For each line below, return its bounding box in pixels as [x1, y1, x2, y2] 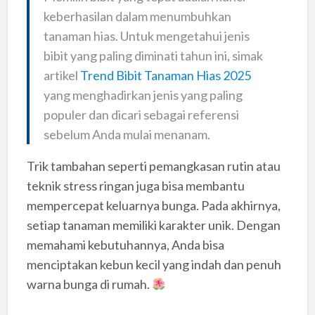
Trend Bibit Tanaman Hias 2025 [79, 67, 251, 84]
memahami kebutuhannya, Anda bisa [26, 237, 224, 253]
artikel [43, 67, 80, 84]
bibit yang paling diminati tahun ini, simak [43, 48, 263, 64]
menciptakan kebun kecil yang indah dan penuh [26, 257, 281, 273]
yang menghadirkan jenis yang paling [43, 87, 243, 103]
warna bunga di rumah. [26, 276, 152, 292]
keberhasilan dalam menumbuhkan [43, 8, 231, 25]
